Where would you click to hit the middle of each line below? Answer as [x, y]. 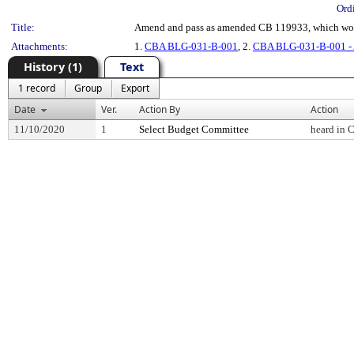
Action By [160, 109]
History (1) [53, 67]
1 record [37, 88]
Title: [23, 27]
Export [135, 88]
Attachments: [40, 46]
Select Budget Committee [194, 129]
